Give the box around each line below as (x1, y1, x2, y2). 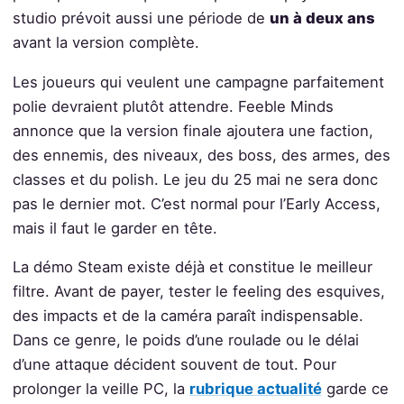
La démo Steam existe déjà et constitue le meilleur (12, 258, 372, 277)
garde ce (321, 380, 389, 399)
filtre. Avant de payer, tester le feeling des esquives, (12, 282, 385, 301)
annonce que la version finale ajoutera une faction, (12, 121, 373, 140)
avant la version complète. (12, 33, 199, 52)
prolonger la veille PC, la (12, 380, 189, 399)
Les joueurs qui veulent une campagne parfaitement (12, 72, 384, 91)
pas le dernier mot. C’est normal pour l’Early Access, (12, 194, 381, 213)
